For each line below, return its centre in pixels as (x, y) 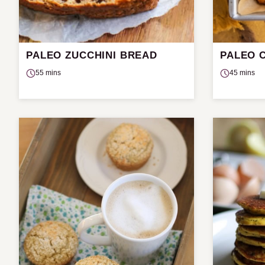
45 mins (242, 73)
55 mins (48, 73)
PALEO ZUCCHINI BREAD (92, 56)
